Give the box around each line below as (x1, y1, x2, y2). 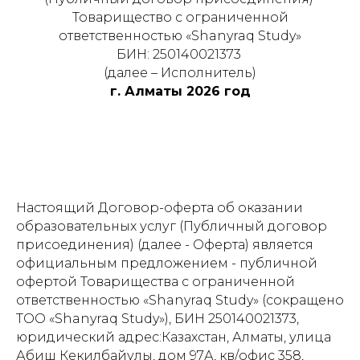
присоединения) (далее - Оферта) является (16, 237, 313, 252)
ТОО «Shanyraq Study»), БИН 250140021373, (16, 311, 299, 326)
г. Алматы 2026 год (109, 84, 251, 99)
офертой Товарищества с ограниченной (16, 274, 295, 289)
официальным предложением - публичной (16, 256, 317, 271)
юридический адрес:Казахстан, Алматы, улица (16, 329, 331, 345)
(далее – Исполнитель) (104, 65, 256, 80)
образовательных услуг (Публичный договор (16, 219, 327, 234)
